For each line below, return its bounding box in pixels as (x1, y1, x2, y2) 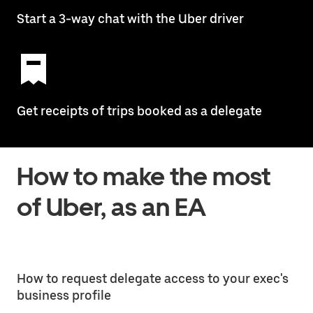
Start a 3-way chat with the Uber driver (17, 10, 244, 26)
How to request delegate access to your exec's (17, 270, 289, 286)
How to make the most (17, 161, 270, 191)
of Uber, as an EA (17, 191, 206, 222)
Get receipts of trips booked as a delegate (17, 103, 262, 118)
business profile (17, 287, 111, 303)
